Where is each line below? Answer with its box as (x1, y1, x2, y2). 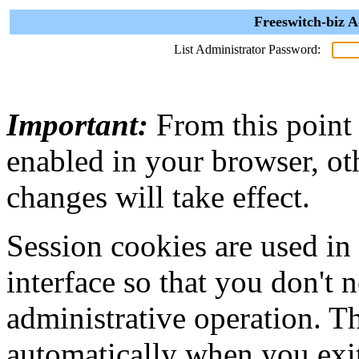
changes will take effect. (6, 179, 310, 214)
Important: (6, 107, 148, 142)
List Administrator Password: (174, 42, 321, 56)
